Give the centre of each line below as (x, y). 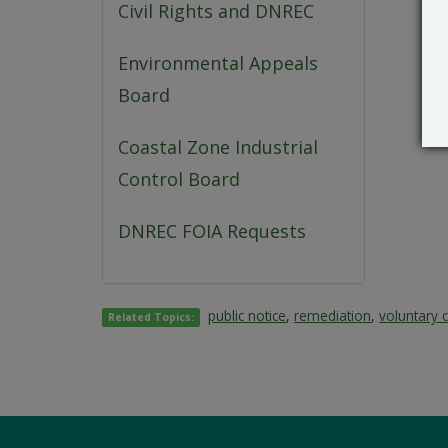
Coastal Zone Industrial (218, 147)
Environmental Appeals (218, 63)
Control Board (179, 179)
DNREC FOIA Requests (212, 231)
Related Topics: (151, 317)
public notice (247, 316)
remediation (333, 316)
